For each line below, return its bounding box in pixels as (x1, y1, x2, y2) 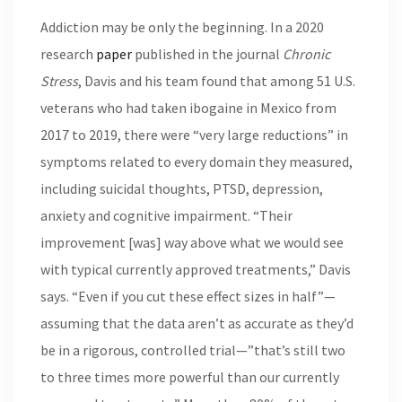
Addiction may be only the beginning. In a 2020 (40, 18, 324, 36)
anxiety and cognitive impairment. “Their (40, 206, 293, 224)
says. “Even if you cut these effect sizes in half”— (40, 287, 336, 305)
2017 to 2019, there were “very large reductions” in (40, 126, 348, 144)
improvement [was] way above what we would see (40, 233, 344, 251)
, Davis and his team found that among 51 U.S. (78, 72, 355, 90)
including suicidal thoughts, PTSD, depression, (40, 179, 323, 197)
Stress (40, 72, 78, 90)
